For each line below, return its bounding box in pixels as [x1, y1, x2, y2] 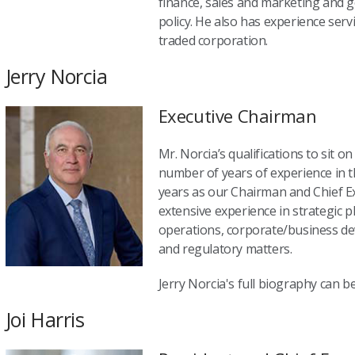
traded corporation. [158, 32, 269, 49]
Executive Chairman [158, 104, 317, 128]
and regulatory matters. [158, 240, 296, 258]
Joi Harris [5, 306, 85, 333]
